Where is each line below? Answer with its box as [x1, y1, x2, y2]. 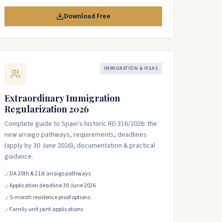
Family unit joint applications [9, 205, 83, 214]
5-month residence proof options [9, 193, 90, 202]
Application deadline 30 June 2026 [9, 181, 96, 190]
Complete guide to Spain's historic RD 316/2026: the [4, 119, 157, 129]
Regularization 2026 [4, 103, 89, 115]
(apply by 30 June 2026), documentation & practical [4, 141, 155, 151]
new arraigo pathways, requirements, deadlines [4, 130, 147, 140]
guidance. [4, 152, 33, 162]
